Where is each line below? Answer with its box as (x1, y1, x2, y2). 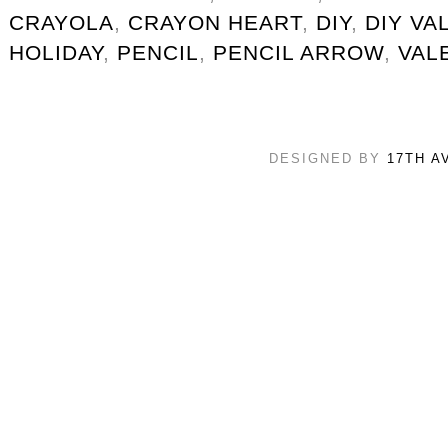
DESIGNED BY (268, 150, 387, 166)
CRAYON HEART (128, 10, 302, 34)
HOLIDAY (9, 40, 103, 64)
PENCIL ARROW (213, 40, 384, 64)
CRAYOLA (9, 10, 114, 34)
